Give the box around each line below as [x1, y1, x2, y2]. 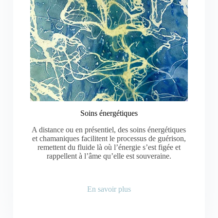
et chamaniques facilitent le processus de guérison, [32, 134, 186, 143]
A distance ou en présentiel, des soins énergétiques [32, 125, 186, 134]
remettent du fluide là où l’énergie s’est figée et [37, 143, 181, 151]
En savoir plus [87, 184, 131, 193]
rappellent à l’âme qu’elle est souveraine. [46, 151, 171, 160]
